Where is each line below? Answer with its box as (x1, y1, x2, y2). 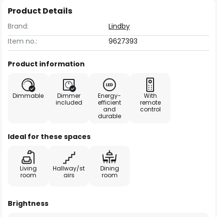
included (55, 98, 82, 107)
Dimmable (13, 92, 44, 100)
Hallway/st (53, 164, 85, 172)
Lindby (108, 21, 130, 31)
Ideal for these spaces (8, 132, 91, 141)
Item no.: (8, 36, 37, 46)
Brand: (8, 21, 29, 31)
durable (98, 112, 121, 120)
